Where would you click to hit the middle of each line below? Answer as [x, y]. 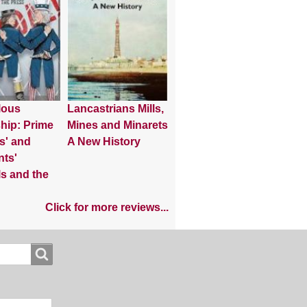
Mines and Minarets [117, 125]
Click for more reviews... [107, 208]
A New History [103, 142]
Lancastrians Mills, [115, 109]
